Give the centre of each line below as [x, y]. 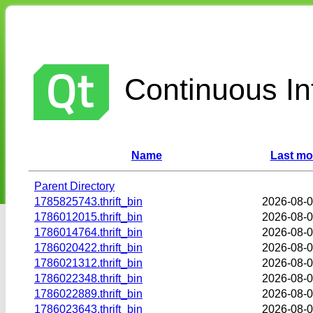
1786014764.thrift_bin [88, 232]
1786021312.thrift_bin [88, 263]
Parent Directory [74, 186]
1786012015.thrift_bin [88, 217]
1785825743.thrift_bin [88, 201]
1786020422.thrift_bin [88, 247]
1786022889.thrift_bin [88, 293]
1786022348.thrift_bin [88, 278]
